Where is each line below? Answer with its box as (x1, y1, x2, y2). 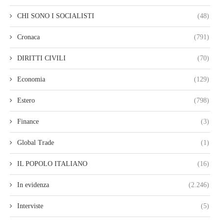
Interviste (17, 202, 43, 210)
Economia (17, 76, 45, 83)
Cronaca (17, 33, 40, 41)
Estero (17, 97, 35, 105)
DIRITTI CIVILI (17, 55, 66, 62)
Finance (17, 118, 39, 126)
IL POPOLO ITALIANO (17, 160, 87, 168)
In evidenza (17, 181, 49, 189)
